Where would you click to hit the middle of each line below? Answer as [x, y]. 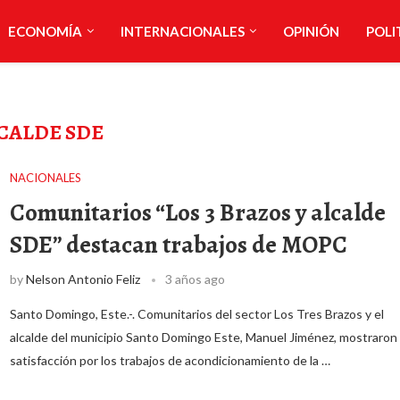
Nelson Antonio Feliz [83, 279]
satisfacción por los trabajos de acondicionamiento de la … [170, 360]
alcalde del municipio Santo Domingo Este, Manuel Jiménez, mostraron [203, 337]
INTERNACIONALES [182, 31]
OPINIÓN [311, 31]
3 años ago [195, 279]
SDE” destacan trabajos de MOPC [178, 245]
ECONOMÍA [45, 31]
